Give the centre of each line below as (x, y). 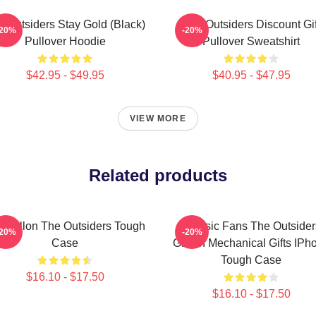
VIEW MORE (158, 119)
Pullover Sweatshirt (251, 41)
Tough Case (251, 260)
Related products (158, 175)
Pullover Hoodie (65, 41)
